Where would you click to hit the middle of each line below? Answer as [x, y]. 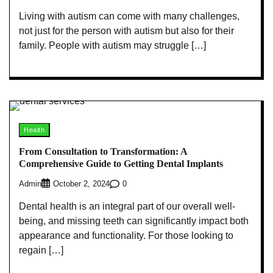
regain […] [41, 250]
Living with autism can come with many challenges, [129, 16]
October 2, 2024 [81, 184]
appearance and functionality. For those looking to [126, 236]
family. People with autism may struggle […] [112, 46]
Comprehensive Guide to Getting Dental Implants [121, 163]
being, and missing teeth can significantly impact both [134, 221]
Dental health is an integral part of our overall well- [127, 207]
